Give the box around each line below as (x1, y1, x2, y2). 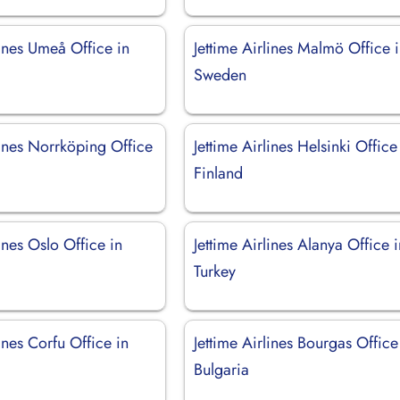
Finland (194, 161, 244, 185)
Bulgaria (194, 357, 250, 381)
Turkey (194, 259, 237, 283)
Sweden (194, 62, 247, 87)
